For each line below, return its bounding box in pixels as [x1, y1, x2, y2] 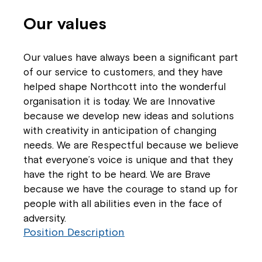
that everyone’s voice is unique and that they [23, 154, 233, 166]
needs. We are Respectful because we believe [23, 139, 239, 151]
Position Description [23, 226, 125, 238]
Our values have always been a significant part [23, 51, 238, 63]
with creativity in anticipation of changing [23, 125, 216, 136]
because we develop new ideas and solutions [23, 110, 234, 122]
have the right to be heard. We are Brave [23, 168, 211, 180]
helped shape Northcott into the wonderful [23, 81, 226, 92]
